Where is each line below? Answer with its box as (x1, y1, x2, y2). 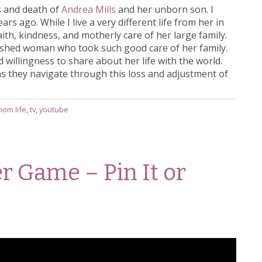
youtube (39, 104, 68, 115)
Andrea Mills (61, 2, 116, 16)
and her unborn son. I (116, 2, 213, 16)
